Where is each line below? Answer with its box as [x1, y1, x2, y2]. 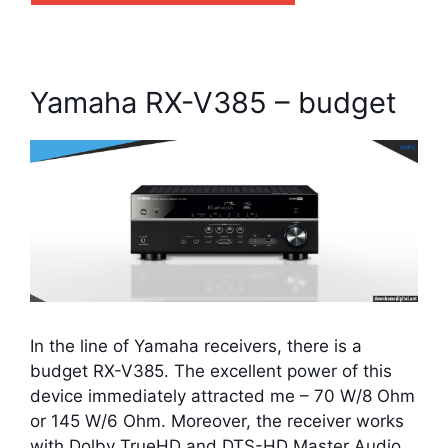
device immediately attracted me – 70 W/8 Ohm [30, 386, 415, 407]
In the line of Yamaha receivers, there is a [30, 336, 362, 357]
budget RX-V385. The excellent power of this [30, 361, 392, 382]
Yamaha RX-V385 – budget [30, 85, 397, 121]
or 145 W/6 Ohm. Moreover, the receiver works [30, 411, 404, 432]
